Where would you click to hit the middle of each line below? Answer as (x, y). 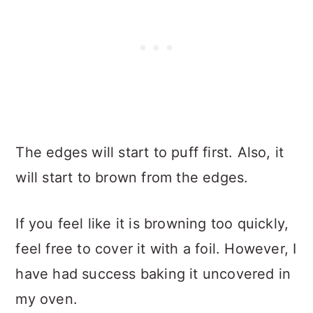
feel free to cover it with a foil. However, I (156, 249)
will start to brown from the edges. (132, 178)
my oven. (46, 299)
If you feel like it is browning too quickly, (152, 224)
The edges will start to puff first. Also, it (150, 153)
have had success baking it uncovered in (153, 274)
